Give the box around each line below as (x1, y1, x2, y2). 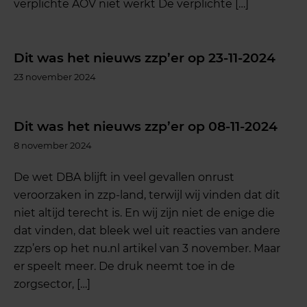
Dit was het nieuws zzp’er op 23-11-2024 (14, 49, 276, 66)
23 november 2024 (14, 71, 97, 82)
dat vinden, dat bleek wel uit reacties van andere (14, 224, 281, 238)
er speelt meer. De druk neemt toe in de (14, 260, 236, 273)
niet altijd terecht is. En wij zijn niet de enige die (14, 206, 275, 220)
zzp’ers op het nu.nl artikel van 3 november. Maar (14, 242, 281, 256)
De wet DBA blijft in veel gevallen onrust (14, 171, 235, 184)
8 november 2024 (14, 139, 93, 151)
